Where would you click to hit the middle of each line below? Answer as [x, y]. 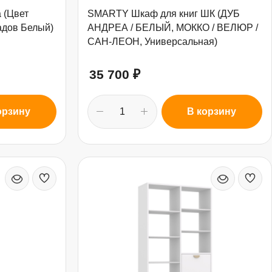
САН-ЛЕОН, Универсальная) [152, 41]
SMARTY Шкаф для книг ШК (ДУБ [163, 13]
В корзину [212, 111]
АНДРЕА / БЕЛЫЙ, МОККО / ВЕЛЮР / [172, 27]
